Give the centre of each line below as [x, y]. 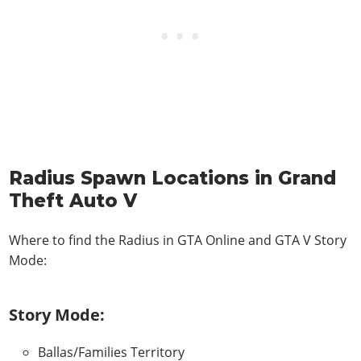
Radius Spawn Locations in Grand [173, 178]
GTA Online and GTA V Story [262, 240]
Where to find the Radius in [93, 240]
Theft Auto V [73, 201]
